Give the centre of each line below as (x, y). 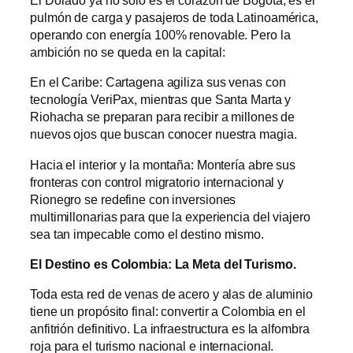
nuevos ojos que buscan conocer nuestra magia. (163, 134)
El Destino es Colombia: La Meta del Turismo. (166, 264)
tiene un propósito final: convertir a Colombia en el (168, 312)
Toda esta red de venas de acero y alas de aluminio (171, 294)
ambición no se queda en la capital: (128, 52)
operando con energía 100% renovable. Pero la (160, 35)
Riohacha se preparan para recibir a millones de (163, 117)
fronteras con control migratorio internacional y (157, 182)
